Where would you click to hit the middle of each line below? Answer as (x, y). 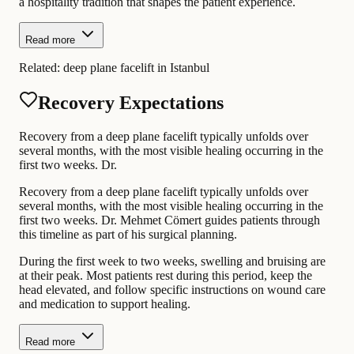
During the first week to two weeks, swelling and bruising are (172, 262)
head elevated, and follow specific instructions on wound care (172, 290)
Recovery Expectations (131, 103)
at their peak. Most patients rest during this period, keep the (166, 276)
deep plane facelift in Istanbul (136, 67)
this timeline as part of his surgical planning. (128, 235)
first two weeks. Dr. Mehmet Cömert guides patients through (169, 220)
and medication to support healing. (105, 304)
